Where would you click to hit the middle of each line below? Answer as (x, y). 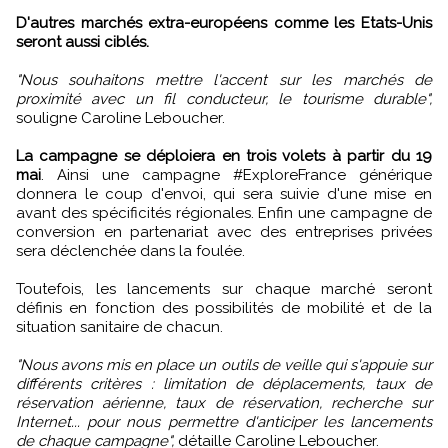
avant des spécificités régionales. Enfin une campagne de (224, 213)
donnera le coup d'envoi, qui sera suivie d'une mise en (224, 194)
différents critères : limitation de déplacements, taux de (224, 384)
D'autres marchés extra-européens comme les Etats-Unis (224, 23)
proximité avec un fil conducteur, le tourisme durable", (224, 99)
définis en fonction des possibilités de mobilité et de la (224, 308)
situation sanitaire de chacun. (119, 327)
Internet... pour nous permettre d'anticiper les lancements (224, 422)
